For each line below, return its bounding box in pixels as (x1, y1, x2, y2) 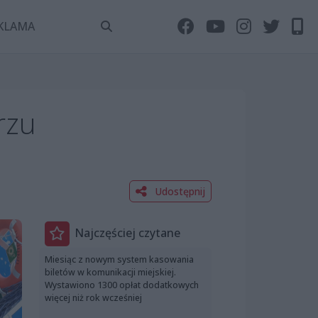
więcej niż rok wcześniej (45, 291, 142, 304)
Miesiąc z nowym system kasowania (45, 253, 194, 265)
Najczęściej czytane (75, 225, 180, 241)
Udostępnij (152, 184, 205, 198)
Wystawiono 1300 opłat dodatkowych (45, 278, 199, 291)
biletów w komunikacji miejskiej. (45, 265, 176, 278)
